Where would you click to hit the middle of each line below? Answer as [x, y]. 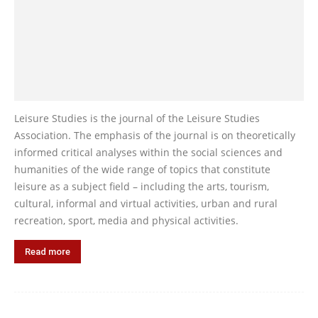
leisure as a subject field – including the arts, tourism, [142, 186]
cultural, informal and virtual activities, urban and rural [146, 203]
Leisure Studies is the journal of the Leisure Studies [137, 118]
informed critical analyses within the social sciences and [148, 152]
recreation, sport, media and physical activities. [126, 220]
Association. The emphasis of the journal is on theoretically [155, 135]
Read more [48, 251]
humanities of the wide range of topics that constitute [142, 169]
